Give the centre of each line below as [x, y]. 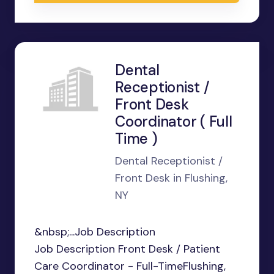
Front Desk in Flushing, [171, 178]
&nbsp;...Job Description [95, 232]
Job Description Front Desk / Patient [127, 249]
